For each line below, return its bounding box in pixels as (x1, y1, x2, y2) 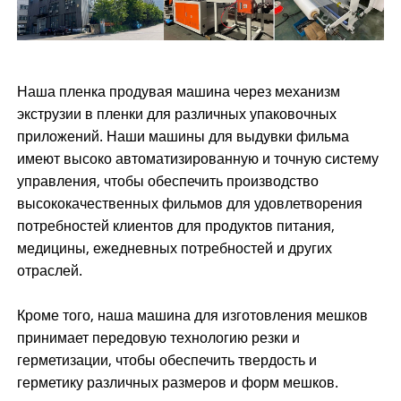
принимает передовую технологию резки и (16, 328, 300, 348)
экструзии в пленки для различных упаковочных (16, 104, 337, 124)
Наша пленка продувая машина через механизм (16, 81, 340, 102)
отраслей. (16, 260, 82, 281)
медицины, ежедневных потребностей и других (16, 238, 332, 259)
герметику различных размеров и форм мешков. (16, 372, 346, 393)
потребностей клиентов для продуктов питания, (16, 216, 335, 236)
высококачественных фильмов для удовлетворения (16, 193, 363, 214)
